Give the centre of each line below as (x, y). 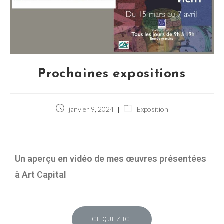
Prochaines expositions (112, 74)
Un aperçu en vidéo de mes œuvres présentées (111, 159)
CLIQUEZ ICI (112, 219)
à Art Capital (42, 175)
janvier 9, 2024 (91, 109)
